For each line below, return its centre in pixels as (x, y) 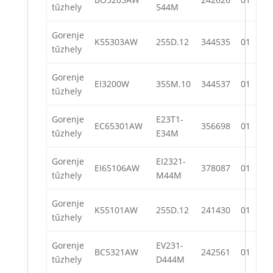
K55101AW (116, 210)
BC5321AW (116, 252)
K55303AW (116, 42)
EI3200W (112, 84)
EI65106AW (117, 168)
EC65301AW (119, 126)
